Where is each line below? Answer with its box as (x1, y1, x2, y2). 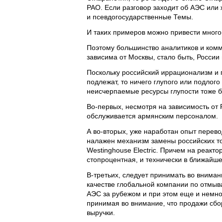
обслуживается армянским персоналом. (87, 112, 218, 120)
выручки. (87, 209, 115, 217)
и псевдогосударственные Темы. (87, 13, 193, 21)
